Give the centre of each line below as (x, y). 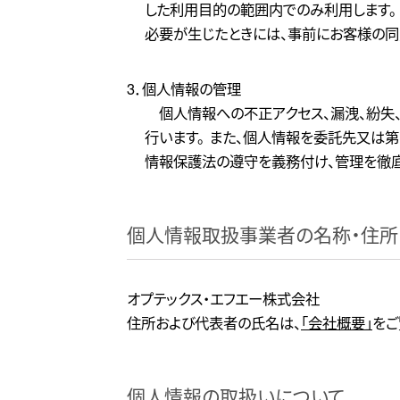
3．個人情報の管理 (184, 88)
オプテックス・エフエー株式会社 (223, 298)
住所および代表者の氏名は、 (214, 322)
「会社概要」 (337, 322)
